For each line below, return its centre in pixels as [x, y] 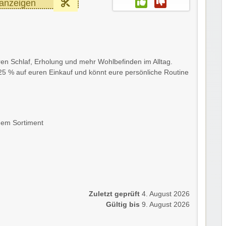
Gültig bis [123, 205]
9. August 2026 [166, 205]
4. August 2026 [166, 194]
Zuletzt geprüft [114, 194]
